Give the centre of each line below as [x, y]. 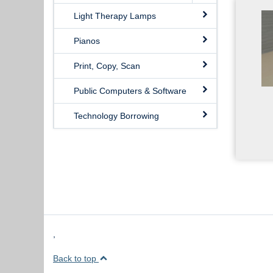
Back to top [76, 258]
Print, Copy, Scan [107, 66]
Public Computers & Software [130, 91]
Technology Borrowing [116, 116]
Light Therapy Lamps [115, 16]
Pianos [87, 41]
